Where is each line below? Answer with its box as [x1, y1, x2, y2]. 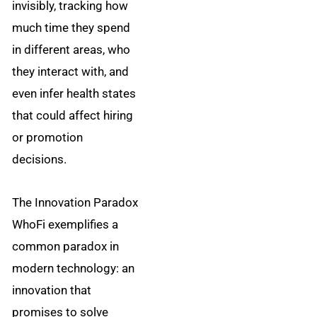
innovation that [12, 282, 92, 297]
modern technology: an [12, 260, 135, 275]
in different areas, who [12, 42, 131, 57]
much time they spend [12, 21, 131, 35]
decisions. [12, 152, 67, 167]
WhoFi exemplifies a [12, 217, 119, 231]
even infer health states [12, 86, 137, 101]
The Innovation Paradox [12, 195, 139, 209]
